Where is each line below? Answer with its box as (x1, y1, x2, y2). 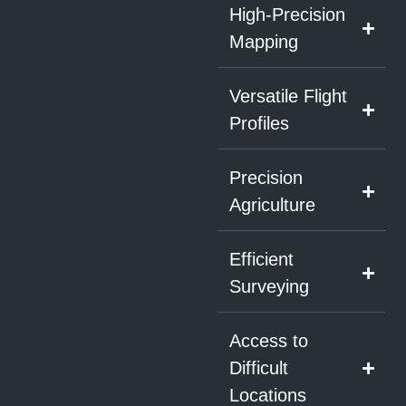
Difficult (228, 358, 288, 379)
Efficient (228, 249, 294, 270)
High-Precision (228, 5, 345, 25)
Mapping (228, 32, 298, 53)
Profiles (228, 113, 289, 134)
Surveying (228, 276, 309, 297)
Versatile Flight (228, 86, 347, 107)
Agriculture (228, 195, 315, 216)
